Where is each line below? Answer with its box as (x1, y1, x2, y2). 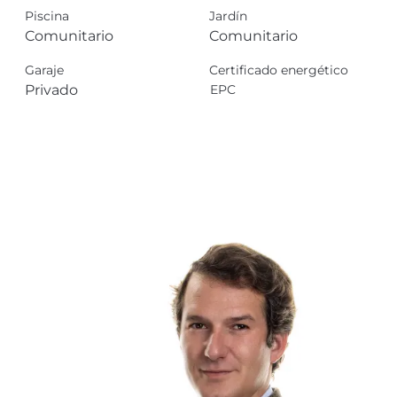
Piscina (25, 7, 69, 24)
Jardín (209, 7, 247, 24)
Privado (25, 81, 78, 98)
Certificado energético (209, 61, 348, 78)
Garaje (25, 61, 64, 78)
